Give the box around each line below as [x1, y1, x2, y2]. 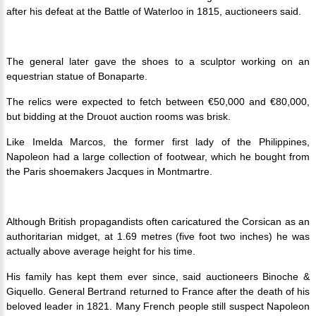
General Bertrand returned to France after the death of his [49, 286, 310, 298]
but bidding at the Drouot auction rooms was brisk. [6, 111, 231, 123]
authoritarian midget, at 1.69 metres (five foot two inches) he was [6, 231, 310, 243]
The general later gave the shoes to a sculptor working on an [6, 56, 310, 68]
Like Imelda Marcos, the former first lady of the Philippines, [6, 136, 310, 148]
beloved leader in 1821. [6, 300, 116, 312]
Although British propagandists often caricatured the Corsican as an [6, 216, 310, 228]
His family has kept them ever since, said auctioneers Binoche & [6, 271, 310, 283]
